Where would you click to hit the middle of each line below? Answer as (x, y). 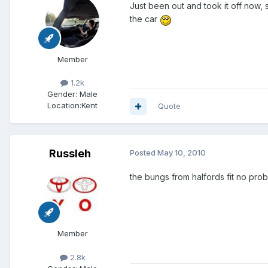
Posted (144, 153)
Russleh (70, 154)
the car (145, 19)
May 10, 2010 (182, 153)
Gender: (62, 94)
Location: (64, 106)
